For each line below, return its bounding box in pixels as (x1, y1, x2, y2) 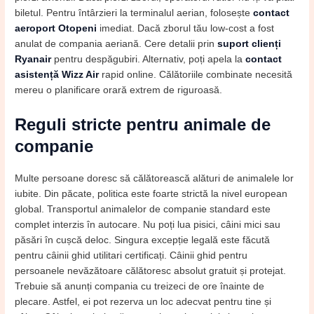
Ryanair (15, 54, 52, 65)
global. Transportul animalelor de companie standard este (15, 203, 271, 214)
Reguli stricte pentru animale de (15, 114, 271, 134)
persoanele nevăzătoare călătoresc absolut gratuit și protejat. (15, 265, 287, 276)
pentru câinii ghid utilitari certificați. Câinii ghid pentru (15, 250, 248, 261)
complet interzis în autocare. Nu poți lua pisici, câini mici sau (15, 219, 281, 230)
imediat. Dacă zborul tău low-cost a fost (97, 23, 275, 34)
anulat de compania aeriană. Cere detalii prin (15, 39, 218, 50)
